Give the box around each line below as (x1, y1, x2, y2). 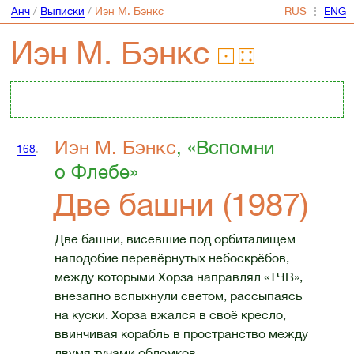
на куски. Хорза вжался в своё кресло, (54, 307, 286, 322)
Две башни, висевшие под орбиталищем (54, 231, 296, 246)
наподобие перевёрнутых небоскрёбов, (54, 250, 289, 265)
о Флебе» (54, 160, 138, 183)
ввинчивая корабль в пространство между (54, 326, 308, 341)
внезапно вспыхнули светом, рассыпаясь (54, 288, 303, 303)
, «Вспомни (175, 136, 275, 159)
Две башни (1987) (53, 186, 309, 224)
